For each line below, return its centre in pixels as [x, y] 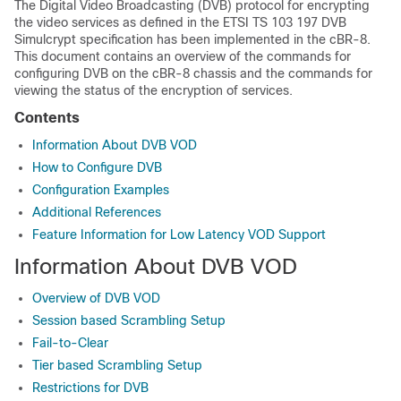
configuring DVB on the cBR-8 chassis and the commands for [193, 73]
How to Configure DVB [97, 167]
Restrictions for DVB [90, 388]
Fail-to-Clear [70, 343]
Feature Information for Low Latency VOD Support [179, 235]
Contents [47, 118]
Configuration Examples [101, 190]
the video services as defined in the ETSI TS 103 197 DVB [180, 22]
